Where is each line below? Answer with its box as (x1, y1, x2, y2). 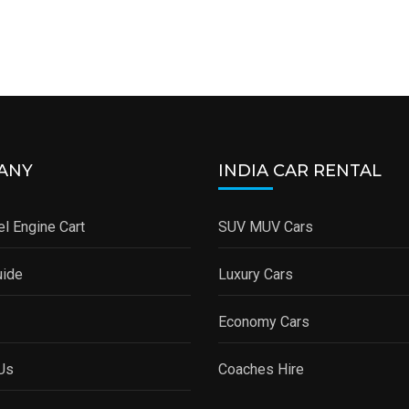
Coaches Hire (218, 360, 304, 378)
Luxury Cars (218, 265, 293, 283)
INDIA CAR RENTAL (218, 160, 382, 181)
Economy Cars (218, 312, 309, 330)
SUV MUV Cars (218, 217, 313, 236)
